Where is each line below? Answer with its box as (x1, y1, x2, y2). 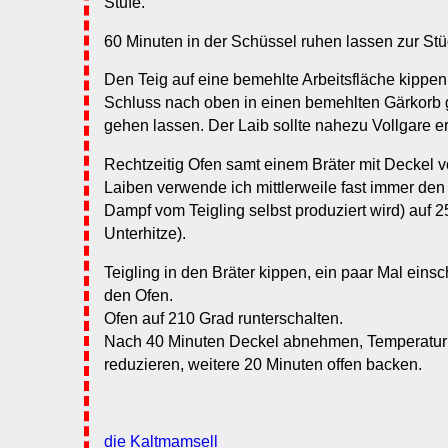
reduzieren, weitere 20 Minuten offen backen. (104, 355, 422, 373)
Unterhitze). (104, 225, 186, 243)
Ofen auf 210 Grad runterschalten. (104, 309, 343, 327)
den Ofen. (104, 286, 173, 304)
